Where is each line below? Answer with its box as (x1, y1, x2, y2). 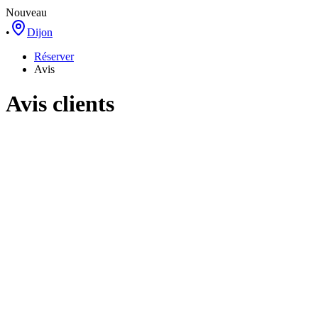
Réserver (34, 50, 74, 62)
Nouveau (6, 6, 47, 18)
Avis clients (6, 91, 114, 117)
